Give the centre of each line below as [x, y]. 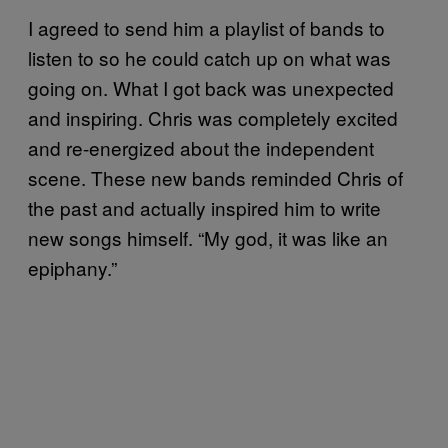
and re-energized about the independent [201, 147]
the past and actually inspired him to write [204, 207]
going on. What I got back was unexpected [211, 87]
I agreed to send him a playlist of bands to [206, 27]
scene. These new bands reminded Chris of [215, 177]
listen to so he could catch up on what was [209, 57]
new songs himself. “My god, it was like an [208, 237]
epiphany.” [72, 267]
